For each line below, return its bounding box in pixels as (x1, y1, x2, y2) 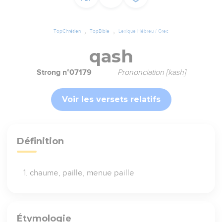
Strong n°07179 (36, 68, 92, 77)
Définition (17, 136, 64, 147)
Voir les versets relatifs (61, 95, 161, 105)
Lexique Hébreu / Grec (118, 28, 168, 34)
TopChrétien (54, 28, 81, 34)
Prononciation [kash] (117, 68, 186, 77)
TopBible (90, 28, 110, 34)
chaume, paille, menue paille (30, 168, 135, 178)
